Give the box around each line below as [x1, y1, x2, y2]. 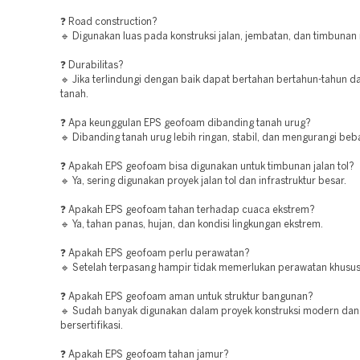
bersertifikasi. [60, 321, 123, 330]
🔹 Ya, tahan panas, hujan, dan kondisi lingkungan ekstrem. [60, 220, 323, 229]
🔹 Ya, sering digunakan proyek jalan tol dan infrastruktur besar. [60, 177, 346, 186]
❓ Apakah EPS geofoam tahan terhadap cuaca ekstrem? [60, 206, 315, 215]
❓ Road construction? [60, 18, 157, 27]
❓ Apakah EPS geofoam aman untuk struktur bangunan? [60, 292, 313, 301]
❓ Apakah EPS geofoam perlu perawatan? [60, 249, 250, 258]
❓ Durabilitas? [60, 61, 124, 70]
